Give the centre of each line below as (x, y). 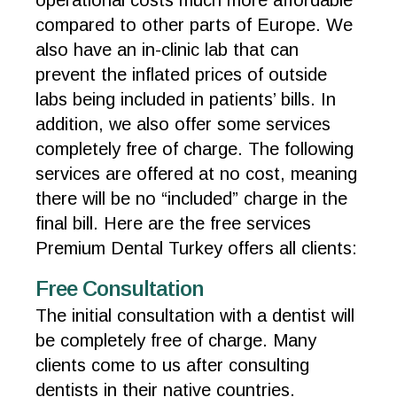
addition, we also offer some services (183, 124)
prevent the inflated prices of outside (181, 74)
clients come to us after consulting (172, 365)
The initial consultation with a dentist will (195, 315)
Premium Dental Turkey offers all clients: (196, 248)
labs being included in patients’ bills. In (186, 99)
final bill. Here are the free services (173, 223)
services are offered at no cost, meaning (196, 174)
